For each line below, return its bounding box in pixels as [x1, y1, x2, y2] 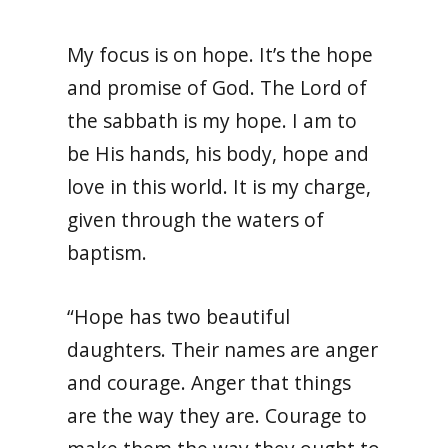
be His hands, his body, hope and [67, 139, 370, 167]
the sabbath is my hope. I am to [67, 106, 358, 134]
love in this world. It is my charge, [67, 172, 372, 200]
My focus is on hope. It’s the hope [67, 40, 374, 68]
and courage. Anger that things [67, 368, 352, 396]
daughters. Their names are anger [67, 335, 379, 363]
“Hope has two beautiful [67, 302, 291, 330]
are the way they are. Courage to [67, 401, 368, 429]
